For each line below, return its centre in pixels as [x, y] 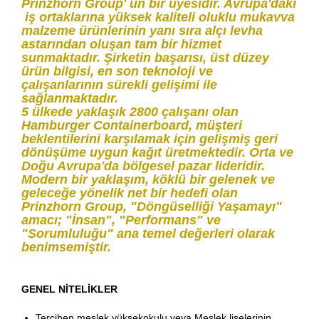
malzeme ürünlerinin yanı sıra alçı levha [142, 31]
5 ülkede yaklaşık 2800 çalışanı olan [130, 112]
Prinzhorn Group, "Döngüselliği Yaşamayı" [152, 207]
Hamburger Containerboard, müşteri [132, 126]
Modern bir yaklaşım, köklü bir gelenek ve [148, 180]
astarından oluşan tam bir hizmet [121, 45]
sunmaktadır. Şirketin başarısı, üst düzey [145, 58]
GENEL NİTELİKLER [69, 289]
